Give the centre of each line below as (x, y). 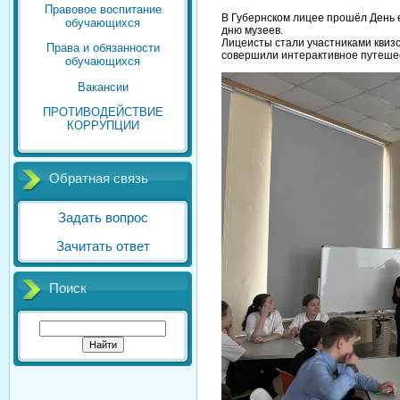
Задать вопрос (103, 218)
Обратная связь (99, 179)
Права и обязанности (103, 48)
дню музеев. (252, 30)
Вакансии (103, 87)
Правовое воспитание (103, 9)
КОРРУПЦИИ (103, 125)
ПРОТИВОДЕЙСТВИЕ (103, 112)
